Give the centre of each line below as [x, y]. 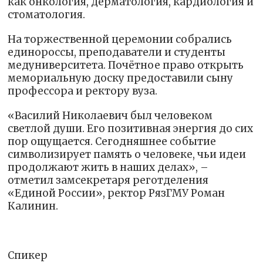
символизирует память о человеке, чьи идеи [127, 154]
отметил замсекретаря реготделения [108, 180]
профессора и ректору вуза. [83, 91]
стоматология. [47, 14]
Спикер [28, 255]
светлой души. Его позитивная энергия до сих [131, 128]
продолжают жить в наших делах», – [108, 167]
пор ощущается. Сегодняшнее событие [112, 141]
